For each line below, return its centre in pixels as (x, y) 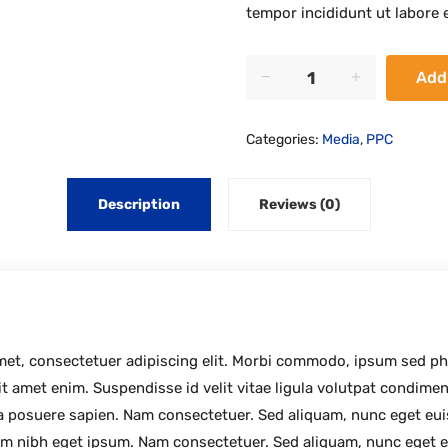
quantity (337, 85)
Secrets (335, 64)
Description (139, 204)
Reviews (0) (299, 204)
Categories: (284, 139)
